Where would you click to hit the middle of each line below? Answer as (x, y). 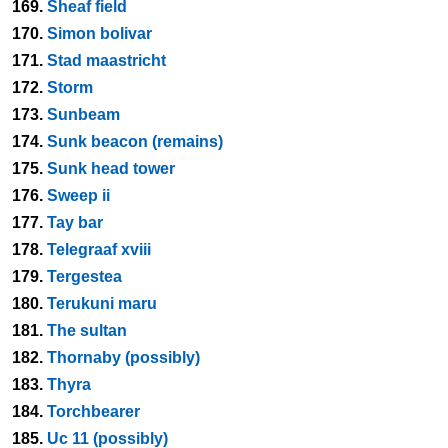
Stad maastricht (106, 60)
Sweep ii (78, 195)
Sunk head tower (111, 168)
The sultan (87, 330)
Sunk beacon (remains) (135, 141)
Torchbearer (93, 411)
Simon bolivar (99, 33)
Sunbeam (83, 114)
